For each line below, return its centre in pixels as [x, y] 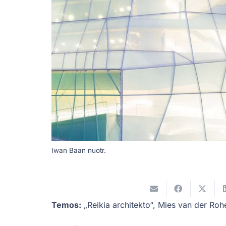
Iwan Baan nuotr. [79, 150]
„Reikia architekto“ [118, 205]
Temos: [66, 205]
